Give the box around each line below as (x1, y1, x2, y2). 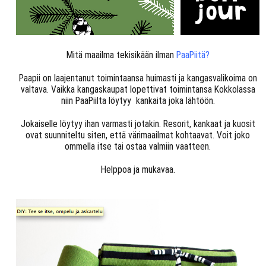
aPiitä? (185, 49, 210, 61)
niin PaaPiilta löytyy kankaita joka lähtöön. (61, 95, 215, 107)
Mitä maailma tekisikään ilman (66, 49, 176, 61)
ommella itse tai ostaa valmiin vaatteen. (65, 141, 211, 153)
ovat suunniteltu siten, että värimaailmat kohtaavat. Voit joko (26, 129, 251, 141)
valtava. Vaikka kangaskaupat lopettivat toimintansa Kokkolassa (20, 84, 255, 96)
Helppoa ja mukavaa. (100, 164, 175, 176)
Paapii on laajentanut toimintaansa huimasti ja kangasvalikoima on (18, 72, 257, 84)
